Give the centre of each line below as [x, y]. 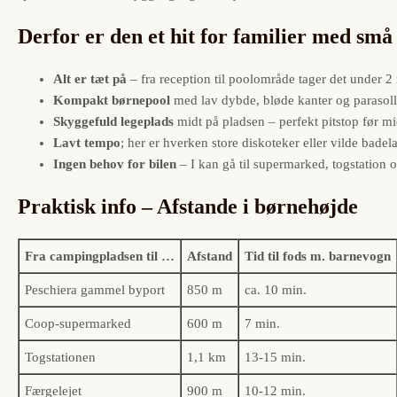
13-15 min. [275, 357]
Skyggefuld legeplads [113, 121]
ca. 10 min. [276, 289]
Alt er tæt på [90, 78]
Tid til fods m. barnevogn [318, 256]
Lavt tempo [87, 142]
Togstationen [60, 357]
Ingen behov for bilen [115, 163]
